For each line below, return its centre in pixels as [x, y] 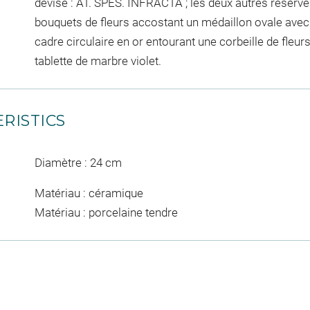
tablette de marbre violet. [98, 61]
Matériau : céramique [89, 193]
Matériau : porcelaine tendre [106, 212]
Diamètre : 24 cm [78, 163]
